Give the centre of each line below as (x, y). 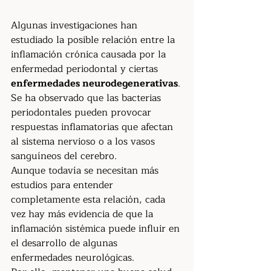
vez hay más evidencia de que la (83, 214)
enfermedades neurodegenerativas (94, 83)
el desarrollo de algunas (66, 243)
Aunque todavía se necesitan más (86, 171)
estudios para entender (64, 185)
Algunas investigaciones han (76, 25)
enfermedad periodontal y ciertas (86, 69)
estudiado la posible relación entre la (94, 40)
